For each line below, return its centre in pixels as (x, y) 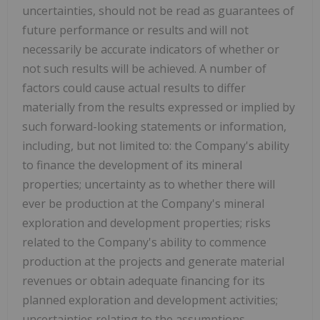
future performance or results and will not (135, 30)
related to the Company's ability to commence (144, 242)
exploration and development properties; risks (146, 222)
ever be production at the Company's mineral (143, 203)
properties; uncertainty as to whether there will (149, 184)
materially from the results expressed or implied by (159, 107)
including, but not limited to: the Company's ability (156, 145)
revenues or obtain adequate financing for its (144, 280)
